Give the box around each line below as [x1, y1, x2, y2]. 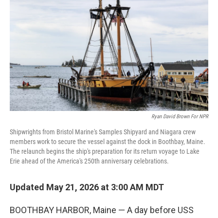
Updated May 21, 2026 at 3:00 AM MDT [10, 182, 164, 192]
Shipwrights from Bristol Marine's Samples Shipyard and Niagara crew [10, 128, 196, 136]
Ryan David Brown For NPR [151, 113, 208, 120]
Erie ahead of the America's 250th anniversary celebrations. [10, 157, 169, 165]
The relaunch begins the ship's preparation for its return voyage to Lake [10, 147, 200, 155]
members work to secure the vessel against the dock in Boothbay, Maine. [10, 138, 205, 145]
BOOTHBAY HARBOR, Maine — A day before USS [10, 205, 194, 215]
